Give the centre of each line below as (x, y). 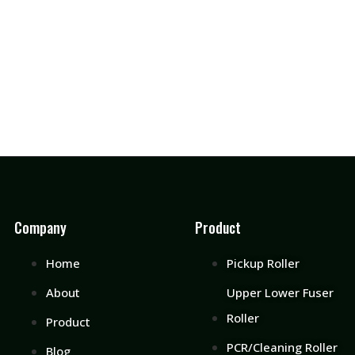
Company (40, 227)
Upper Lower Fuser (280, 292)
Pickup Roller (263, 263)
